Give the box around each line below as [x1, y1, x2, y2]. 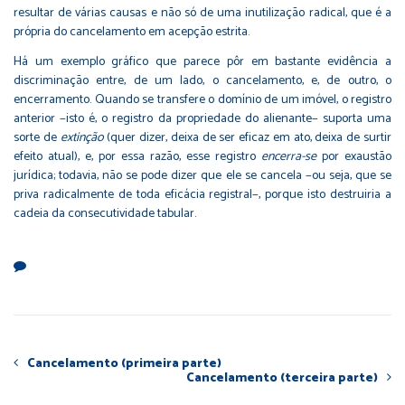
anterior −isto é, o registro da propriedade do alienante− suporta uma [14, 108, 391, 129]
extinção [60, 127, 104, 148]
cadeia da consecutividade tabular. [14, 202, 196, 224]
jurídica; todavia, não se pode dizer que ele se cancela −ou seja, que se [14, 165, 391, 186]
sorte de [14, 127, 61, 148]
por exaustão [316, 146, 391, 167]
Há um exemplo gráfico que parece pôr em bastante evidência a [14, 51, 391, 72]
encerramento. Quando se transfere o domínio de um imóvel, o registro [14, 89, 391, 110]
